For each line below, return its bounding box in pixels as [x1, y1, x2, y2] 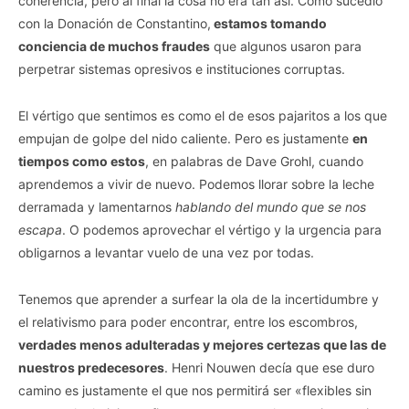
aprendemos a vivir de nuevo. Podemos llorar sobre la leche [18, 175, 374, 192]
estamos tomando [211, 15, 327, 31]
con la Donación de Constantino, [18, 15, 211, 31]
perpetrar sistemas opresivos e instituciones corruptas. [18, 60, 345, 77]
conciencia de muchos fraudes [18, 37, 210, 54]
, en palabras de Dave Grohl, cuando [145, 152, 363, 169]
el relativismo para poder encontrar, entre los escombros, [18, 313, 358, 330]
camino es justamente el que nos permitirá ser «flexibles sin [18, 382, 372, 398]
